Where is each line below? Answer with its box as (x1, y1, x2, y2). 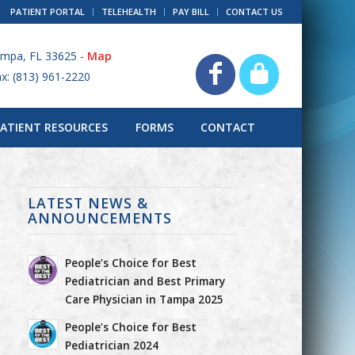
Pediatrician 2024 (64, 338, 158, 353)
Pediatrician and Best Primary (64, 273, 225, 288)
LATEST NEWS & (27, 193, 148, 212)
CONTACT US (225, 6, 283, 17)
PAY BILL (172, 6, 209, 17)
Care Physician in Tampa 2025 (64, 292, 223, 307)
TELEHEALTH (101, 6, 156, 17)
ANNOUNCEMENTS (27, 208, 172, 227)
